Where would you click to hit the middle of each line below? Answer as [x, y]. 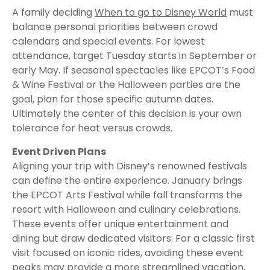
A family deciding [53, 12]
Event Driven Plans [59, 152]
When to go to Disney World [161, 12]
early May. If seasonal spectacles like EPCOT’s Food [133, 70]
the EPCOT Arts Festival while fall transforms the [127, 195]
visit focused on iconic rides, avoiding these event [128, 253]
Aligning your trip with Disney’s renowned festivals [130, 166]
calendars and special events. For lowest [108, 41]
